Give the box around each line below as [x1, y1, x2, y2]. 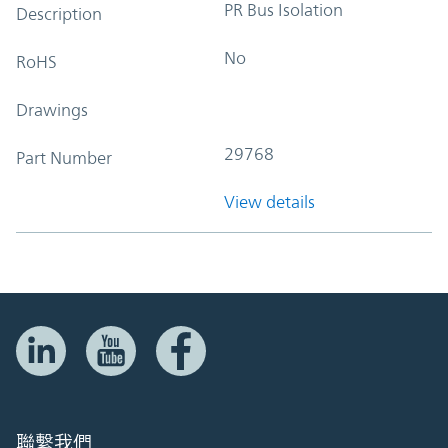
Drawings [16, 99, 88, 120]
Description [16, 3, 102, 24]
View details [224, 191, 315, 212]
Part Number [16, 147, 112, 168]
